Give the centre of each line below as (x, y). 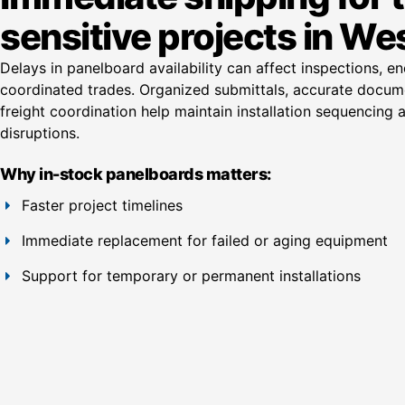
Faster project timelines (102, 206)
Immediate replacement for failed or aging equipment (204, 241)
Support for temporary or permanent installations (191, 276)
